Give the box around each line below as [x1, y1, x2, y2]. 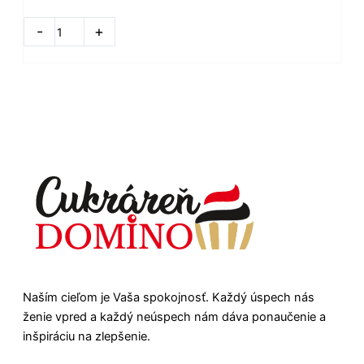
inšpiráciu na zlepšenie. [23, 328, 150, 344]
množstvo [23, 2, 79, 18]
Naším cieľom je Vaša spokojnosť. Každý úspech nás [23, 289, 314, 305]
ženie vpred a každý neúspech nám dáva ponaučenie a [23, 309, 326, 324]
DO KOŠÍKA [139, 24, 209, 41]
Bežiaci [23, 22, 61, 37]
